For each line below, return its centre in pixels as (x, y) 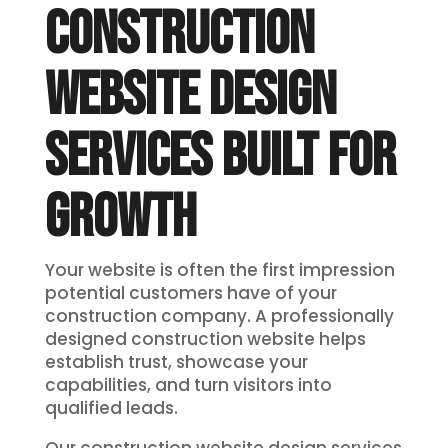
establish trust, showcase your (176, 362)
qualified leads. (111, 408)
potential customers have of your (190, 293)
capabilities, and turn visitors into (188, 385)
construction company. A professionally (219, 316)
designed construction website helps (205, 339)
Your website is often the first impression (219, 270)
